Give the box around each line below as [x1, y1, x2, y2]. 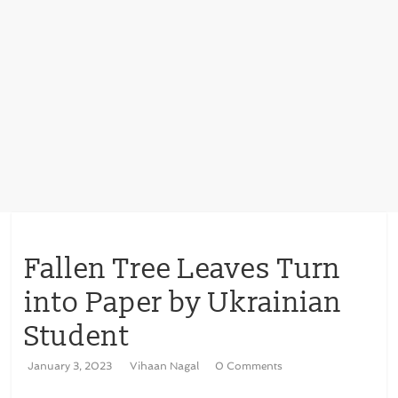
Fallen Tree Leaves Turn [25, 251, 342, 287]
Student [25, 319, 131, 354]
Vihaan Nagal [130, 360, 203, 372]
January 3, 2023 [28, 360, 113, 372]
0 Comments [215, 360, 283, 372]
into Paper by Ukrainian [25, 285, 343, 321]
